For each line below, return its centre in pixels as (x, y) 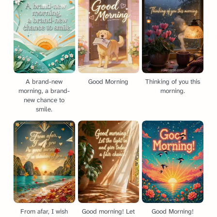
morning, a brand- (44, 91)
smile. (44, 109)
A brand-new (44, 81)
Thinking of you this (173, 81)
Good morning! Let (108, 211)
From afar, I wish (44, 211)
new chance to (44, 100)
